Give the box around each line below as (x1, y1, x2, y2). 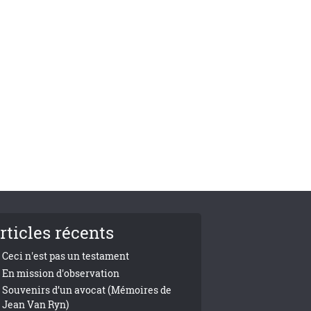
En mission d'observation (2, 266, 120, 280)
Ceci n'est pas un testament (2, 249, 130, 262)
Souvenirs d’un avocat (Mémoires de (2, 283, 172, 296)
